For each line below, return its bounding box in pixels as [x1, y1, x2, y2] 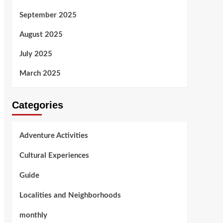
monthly [19, 212, 47, 219]
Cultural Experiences [19, 152, 89, 159]
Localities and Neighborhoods [19, 192, 121, 199]
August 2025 [19, 31, 63, 38]
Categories [11, 100, 63, 111]
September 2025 [19, 11, 77, 19]
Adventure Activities [19, 132, 88, 139]
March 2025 [19, 70, 61, 77]
